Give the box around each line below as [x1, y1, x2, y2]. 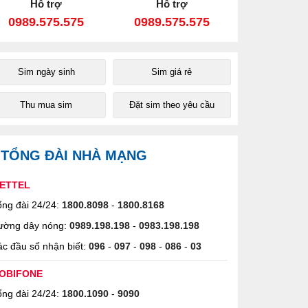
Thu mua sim [20, 100, 73, 110]
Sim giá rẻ [151, 67, 192, 77]
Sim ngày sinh [17, 67, 75, 77]
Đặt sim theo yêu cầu [129, 100, 214, 110]
